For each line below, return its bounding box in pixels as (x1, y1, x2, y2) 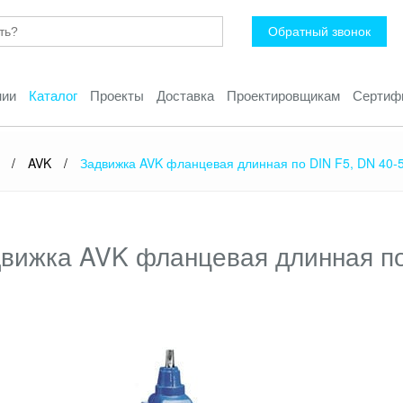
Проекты (89, 85, 144, 104)
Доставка (156, 85, 214, 104)
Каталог (28, 85, 77, 104)
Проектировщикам (226, 85, 340, 104)
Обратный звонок (267, 23, 371, 39)
